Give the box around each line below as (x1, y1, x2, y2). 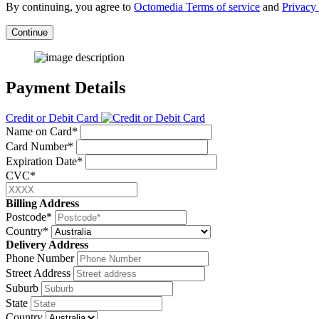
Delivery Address (6, 239, 88, 251)
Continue (11, 27, 48, 38)
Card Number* (6, 140, 73, 153)
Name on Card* (6, 125, 78, 138)
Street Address (6, 267, 70, 280)
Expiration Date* (6, 155, 83, 168)
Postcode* (6, 211, 52, 224)
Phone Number (6, 252, 74, 265)
